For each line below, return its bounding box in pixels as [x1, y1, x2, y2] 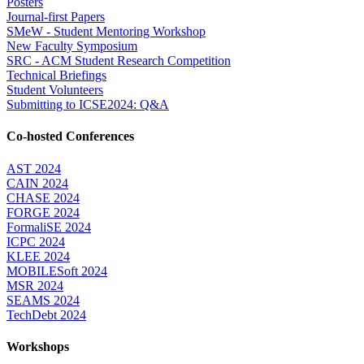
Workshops [6, 339, 69, 353]
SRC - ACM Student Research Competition [6, 54, 231, 68]
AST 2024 [6, 161, 61, 175]
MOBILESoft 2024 [6, 263, 107, 278]
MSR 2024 [6, 278, 63, 292]
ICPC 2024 [6, 234, 65, 249]
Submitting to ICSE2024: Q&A [6, 97, 169, 112]
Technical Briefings [6, 68, 106, 83]
